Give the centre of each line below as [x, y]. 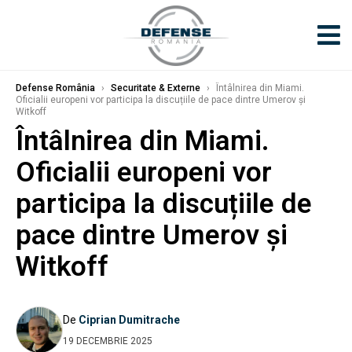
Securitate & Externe [156, 88]
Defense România [55, 88]
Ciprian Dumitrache [129, 319]
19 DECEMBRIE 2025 [108, 341]
